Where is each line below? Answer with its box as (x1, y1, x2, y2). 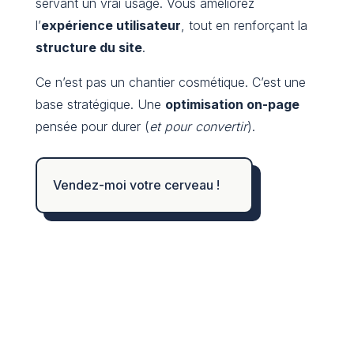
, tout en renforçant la (180, 17, 307, 34)
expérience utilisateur (40, 17, 181, 34)
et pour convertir (149, 119, 247, 135)
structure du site (35, 40, 142, 56)
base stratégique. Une (35, 96, 165, 113)
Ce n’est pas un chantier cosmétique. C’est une (35, 74, 306, 91)
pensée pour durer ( (35, 119, 149, 135)
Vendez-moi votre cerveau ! (52, 177, 220, 194)
